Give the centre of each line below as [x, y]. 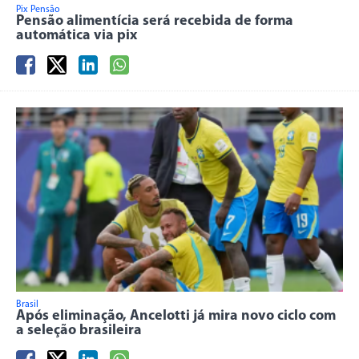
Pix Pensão [38, 9]
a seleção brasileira [79, 330]
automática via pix [77, 35]
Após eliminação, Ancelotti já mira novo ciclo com [176, 316]
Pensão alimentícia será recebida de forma [155, 21]
